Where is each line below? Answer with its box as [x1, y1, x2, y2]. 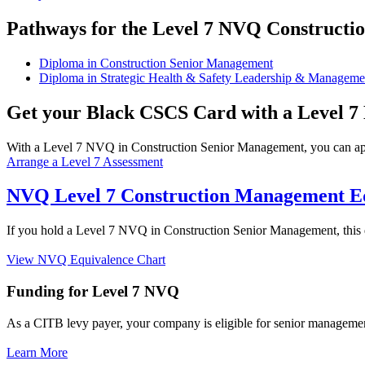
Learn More [7, 345, 68, 359]
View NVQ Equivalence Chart [7, 253, 165, 267]
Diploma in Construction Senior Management [39, 55, 273, 70]
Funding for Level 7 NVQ [7, 283, 179, 301]
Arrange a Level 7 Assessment [7, 154, 163, 169]
